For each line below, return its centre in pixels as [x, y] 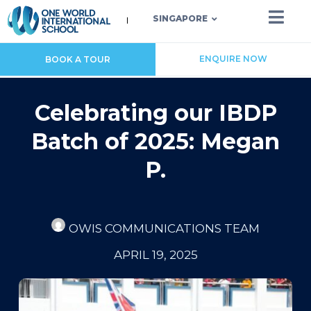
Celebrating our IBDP [155, 112]
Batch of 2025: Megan [155, 141]
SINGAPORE [180, 19]
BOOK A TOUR [78, 59]
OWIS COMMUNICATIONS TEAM [164, 228]
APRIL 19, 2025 [155, 254]
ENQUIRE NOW [233, 58]
